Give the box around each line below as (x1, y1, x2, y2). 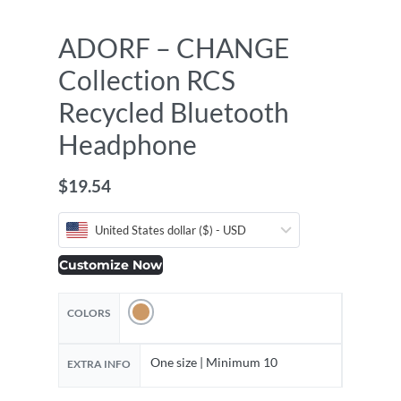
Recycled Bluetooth (58, 96, 289, 128)
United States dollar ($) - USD (95, 223, 246, 237)
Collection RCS (58, 64, 235, 96)
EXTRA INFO (67, 356, 132, 371)
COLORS (67, 305, 111, 320)
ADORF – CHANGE (58, 31, 289, 64)
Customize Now (59, 258, 162, 272)
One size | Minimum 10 (150, 354, 277, 370)
